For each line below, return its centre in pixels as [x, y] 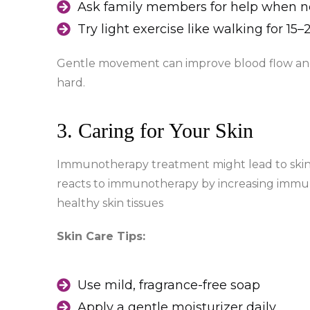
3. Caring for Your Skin [155, 131]
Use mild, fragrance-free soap [169, 285]
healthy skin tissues [110, 203]
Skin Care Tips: [101, 237]
